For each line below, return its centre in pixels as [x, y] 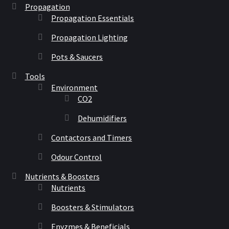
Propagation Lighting [90, 37]
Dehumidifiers [102, 118]
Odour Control [77, 157]
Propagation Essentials [93, 18]
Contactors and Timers [92, 137]
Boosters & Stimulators [93, 207]
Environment [75, 87]
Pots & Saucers [77, 56]
